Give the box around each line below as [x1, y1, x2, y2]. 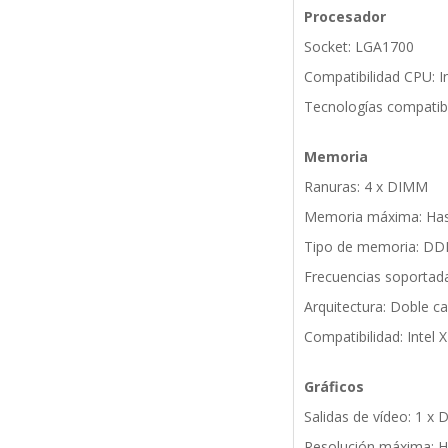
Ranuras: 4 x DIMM [303, 177, 428, 197]
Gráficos [303, 377, 364, 397]
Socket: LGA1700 [303, 37, 414, 57]
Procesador [303, 7, 386, 27]
